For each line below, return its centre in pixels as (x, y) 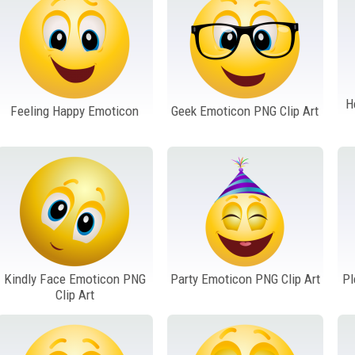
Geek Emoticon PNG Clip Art (245, 111)
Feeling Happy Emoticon (75, 111)
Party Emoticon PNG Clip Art (245, 279)
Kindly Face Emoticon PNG (74, 279)
